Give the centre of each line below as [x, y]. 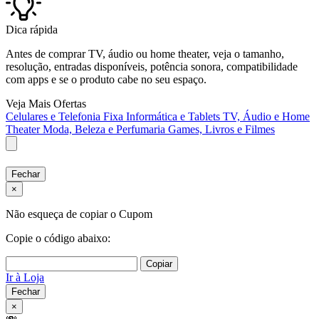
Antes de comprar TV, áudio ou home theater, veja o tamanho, [145, 53]
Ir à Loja [25, 277]
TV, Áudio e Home [266, 116]
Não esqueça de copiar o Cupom [79, 214]
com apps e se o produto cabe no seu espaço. [106, 79]
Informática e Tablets [174, 116]
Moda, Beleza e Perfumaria [105, 129]
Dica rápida [32, 29]
